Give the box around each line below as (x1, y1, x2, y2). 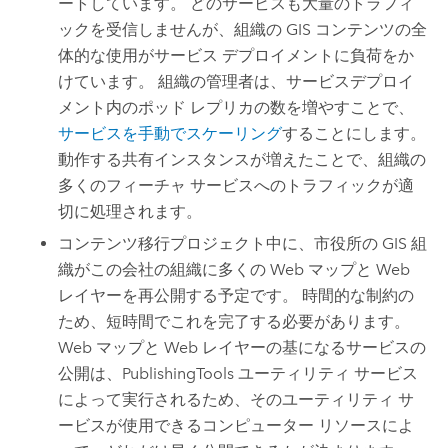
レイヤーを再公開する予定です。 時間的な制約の (58, 286, 415, 306)
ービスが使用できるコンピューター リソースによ (58, 416, 415, 436)
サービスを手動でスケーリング (58, 123, 283, 143)
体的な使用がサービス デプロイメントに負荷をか (58, 45, 415, 65)
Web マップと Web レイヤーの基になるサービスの (58, 338, 427, 358)
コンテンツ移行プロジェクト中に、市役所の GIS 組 (58, 234, 428, 254)
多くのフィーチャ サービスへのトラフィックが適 (58, 175, 415, 195)
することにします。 (282, 123, 427, 143)
